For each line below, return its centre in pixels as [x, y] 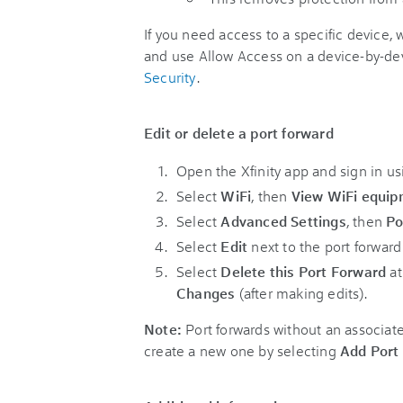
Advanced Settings [283, 221]
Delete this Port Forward [304, 271]
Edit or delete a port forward [239, 133]
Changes [206, 293]
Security [170, 77]
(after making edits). [301, 293]
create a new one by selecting [242, 350]
